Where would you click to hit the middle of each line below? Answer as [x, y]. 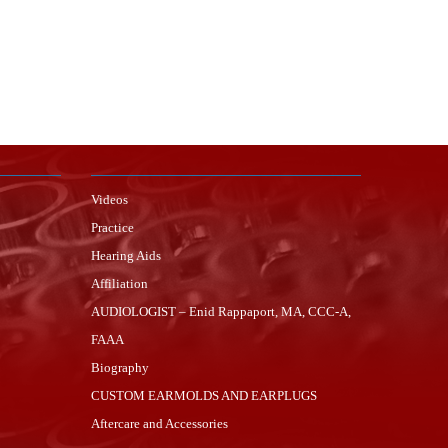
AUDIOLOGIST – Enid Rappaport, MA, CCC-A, [221, 311]
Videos [109, 199]
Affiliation [119, 283]
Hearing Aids [126, 255]
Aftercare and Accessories [159, 423]
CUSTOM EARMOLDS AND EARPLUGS [204, 395]
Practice [112, 227]
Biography [120, 367]
